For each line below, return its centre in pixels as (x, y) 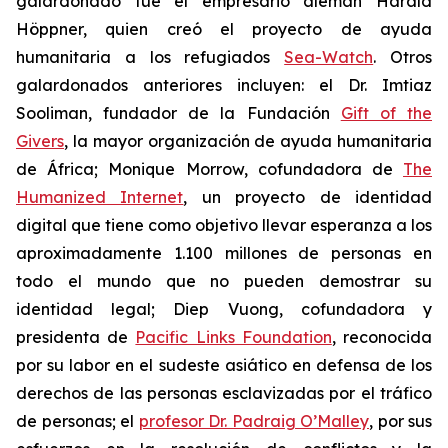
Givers (40, 141)
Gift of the (386, 113)
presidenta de (76, 337)
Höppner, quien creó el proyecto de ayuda (224, 29)
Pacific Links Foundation (233, 337)
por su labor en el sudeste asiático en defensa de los (224, 365)
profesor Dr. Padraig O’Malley (253, 421)
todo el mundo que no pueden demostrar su (224, 281)
